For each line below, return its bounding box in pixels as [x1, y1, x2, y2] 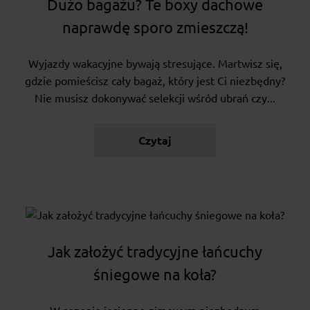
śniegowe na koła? [93, 266, 217, 284]
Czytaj [138, 134, 172, 147]
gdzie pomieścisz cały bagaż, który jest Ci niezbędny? [25, 75, 285, 88]
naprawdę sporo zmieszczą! [62, 19, 248, 37]
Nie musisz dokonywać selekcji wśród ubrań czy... [35, 92, 275, 105]
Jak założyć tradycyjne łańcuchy [48, 243, 262, 261]
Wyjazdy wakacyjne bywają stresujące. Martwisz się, [28, 57, 282, 71]
